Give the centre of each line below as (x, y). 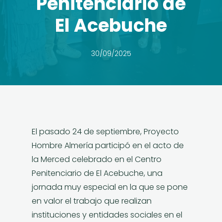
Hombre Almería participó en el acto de (108, 145)
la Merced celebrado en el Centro (97, 159)
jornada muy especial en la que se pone (110, 187)
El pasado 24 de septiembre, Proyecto (105, 132)
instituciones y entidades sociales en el (107, 215)
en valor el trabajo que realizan (92, 201)
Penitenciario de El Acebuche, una (97, 173)
